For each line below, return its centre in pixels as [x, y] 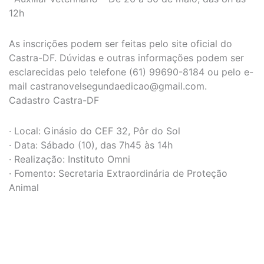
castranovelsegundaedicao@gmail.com [117, 86]
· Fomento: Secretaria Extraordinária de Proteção [118, 174]
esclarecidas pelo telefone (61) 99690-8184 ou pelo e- [131, 72]
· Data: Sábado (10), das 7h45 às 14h [91, 145]
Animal [24, 188]
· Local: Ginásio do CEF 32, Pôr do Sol [95, 131]
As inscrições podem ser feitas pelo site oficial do [121, 44]
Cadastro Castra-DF [54, 100]
